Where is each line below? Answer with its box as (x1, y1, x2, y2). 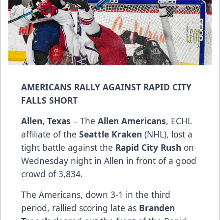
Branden (139, 201, 175, 214)
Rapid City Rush (115, 141, 181, 153)
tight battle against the (21, 141, 115, 153)
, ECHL (166, 114, 192, 127)
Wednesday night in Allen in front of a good (21, 154, 196, 166)
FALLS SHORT (21, 94, 78, 106)
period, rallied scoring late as (21, 201, 139, 214)
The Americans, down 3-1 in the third (21, 188, 170, 200)
